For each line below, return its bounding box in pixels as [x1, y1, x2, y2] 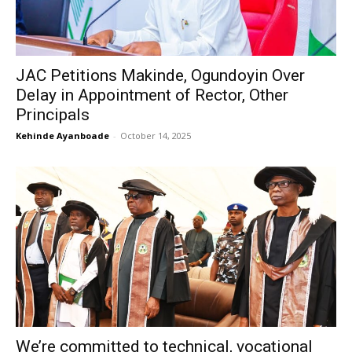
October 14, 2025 [120, 130, 191, 141]
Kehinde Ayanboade [16, 130, 109, 141]
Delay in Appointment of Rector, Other [16, 86, 288, 104]
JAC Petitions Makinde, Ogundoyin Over [16, 66, 305, 85]
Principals [16, 105, 90, 124]
